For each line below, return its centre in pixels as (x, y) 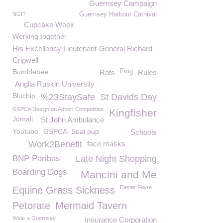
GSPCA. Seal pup (71, 131)
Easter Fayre (136, 187)
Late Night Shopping (116, 159)
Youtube (25, 131)
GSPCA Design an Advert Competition (58, 109)
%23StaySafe (68, 97)
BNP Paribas (36, 159)
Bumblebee (30, 72)
